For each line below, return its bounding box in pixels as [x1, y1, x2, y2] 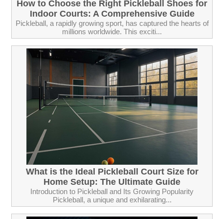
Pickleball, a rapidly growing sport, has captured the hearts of [15, 19, 209, 27]
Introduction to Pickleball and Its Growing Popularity [30, 187, 194, 196]
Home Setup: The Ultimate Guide [44, 176, 180, 187]
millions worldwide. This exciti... [62, 27, 162, 36]
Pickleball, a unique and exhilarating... [52, 195, 172, 204]
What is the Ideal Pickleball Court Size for [25, 166, 198, 176]
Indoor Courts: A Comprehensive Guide [29, 8, 195, 19]
